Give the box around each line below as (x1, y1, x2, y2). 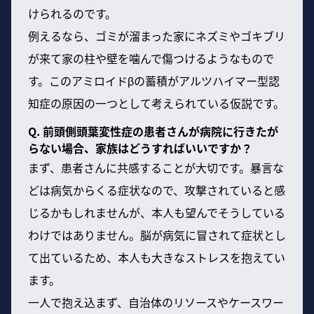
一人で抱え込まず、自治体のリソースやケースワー (28, 294, 284, 311)
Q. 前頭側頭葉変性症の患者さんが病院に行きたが (28, 123, 278, 140)
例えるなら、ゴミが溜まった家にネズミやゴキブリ (28, 27, 285, 45)
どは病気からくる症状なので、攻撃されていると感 (28, 182, 285, 199)
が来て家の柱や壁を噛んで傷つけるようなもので (28, 50, 274, 67)
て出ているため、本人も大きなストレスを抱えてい (28, 249, 285, 266)
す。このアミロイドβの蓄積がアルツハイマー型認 (28, 72, 280, 90)
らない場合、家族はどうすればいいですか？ (28, 139, 252, 157)
